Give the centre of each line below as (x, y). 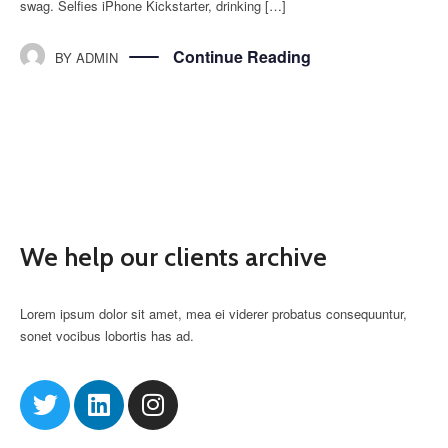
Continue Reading (242, 56)
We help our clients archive (173, 256)
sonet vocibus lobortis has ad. (107, 335)
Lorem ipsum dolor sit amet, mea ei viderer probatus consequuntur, (213, 313)
